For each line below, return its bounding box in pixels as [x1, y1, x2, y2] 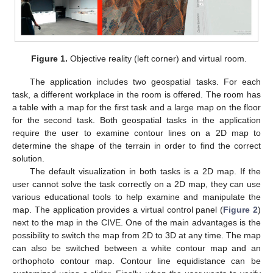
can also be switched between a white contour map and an [12, 243, 261, 253]
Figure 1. [31, 54, 68, 64]
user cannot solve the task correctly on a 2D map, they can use [12, 179, 261, 190]
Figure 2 [223, 205, 258, 215]
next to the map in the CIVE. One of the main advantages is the [12, 218, 261, 228]
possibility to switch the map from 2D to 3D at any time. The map [12, 230, 261, 241]
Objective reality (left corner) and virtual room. [68, 54, 247, 64]
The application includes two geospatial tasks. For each [29, 77, 261, 87]
